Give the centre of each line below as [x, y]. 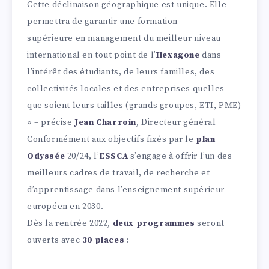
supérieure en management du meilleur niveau [124, 39]
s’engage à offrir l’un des [180, 156]
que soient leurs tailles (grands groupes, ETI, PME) [134, 106]
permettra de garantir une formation [103, 22]
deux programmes [154, 224]
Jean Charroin [106, 123]
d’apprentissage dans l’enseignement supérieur [126, 190]
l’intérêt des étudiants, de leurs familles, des [121, 72]
